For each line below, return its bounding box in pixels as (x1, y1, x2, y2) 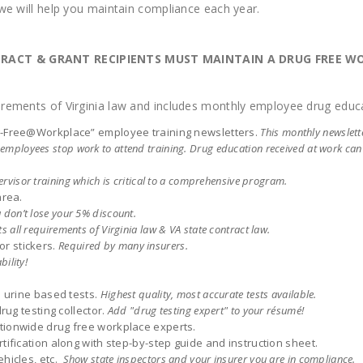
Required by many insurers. (58, 238, 191, 253)
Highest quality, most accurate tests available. (100, 287, 317, 301)
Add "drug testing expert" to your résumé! (107, 303, 305, 318)
